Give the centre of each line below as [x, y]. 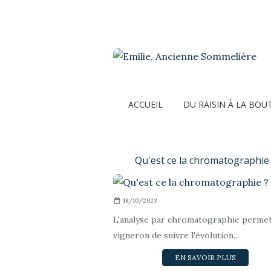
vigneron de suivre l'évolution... [176, 235]
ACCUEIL [145, 104]
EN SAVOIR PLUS [205, 257]
